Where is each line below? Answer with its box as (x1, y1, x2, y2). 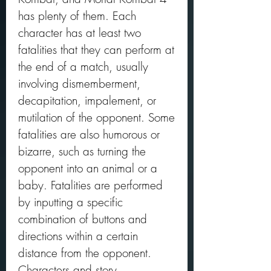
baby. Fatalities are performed (18, 177, 163, 193)
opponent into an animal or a (18, 160, 157, 176)
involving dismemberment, (18, 76, 140, 91)
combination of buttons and (18, 211, 147, 227)
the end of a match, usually (18, 59, 148, 74)
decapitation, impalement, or (18, 93, 156, 108)
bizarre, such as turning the (18, 143, 146, 159)
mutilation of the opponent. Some (18, 109, 175, 125)
